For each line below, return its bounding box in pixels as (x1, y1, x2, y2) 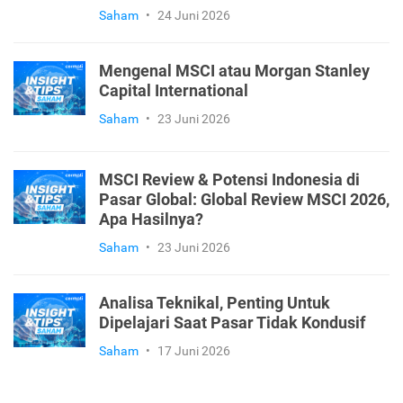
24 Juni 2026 (157, 7, 230, 22)
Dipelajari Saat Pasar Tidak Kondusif (99, 313, 365, 332)
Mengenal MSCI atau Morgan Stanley (99, 61, 370, 80)
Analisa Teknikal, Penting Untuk (99, 293, 330, 312)
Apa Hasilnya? (99, 210, 203, 228)
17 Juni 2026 (157, 343, 230, 358)
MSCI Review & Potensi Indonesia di (99, 170, 360, 189)
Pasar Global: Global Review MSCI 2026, (99, 190, 390, 209)
